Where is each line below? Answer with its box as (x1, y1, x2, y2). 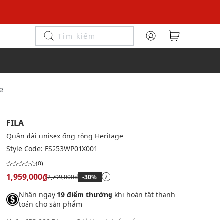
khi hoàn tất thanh (112, 190, 175, 199)
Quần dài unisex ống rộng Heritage (6, 131, 123, 140)
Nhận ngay (18, 190, 57, 199)
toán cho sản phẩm (18, 199, 82, 209)
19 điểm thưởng (56, 190, 112, 199)
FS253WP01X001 (44, 144, 98, 153)
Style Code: (6, 144, 45, 153)
